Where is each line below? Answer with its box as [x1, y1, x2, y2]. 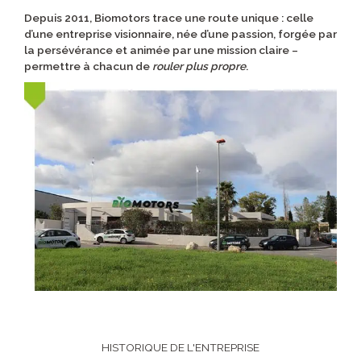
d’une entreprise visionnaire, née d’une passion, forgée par [24, 27, 337, 41]
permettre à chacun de [24, 60, 152, 73]
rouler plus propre [152, 60, 246, 73]
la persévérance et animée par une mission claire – [24, 44, 298, 57]
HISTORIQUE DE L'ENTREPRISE [102, 340, 259, 354]
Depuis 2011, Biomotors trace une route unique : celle [24, 11, 313, 25]
